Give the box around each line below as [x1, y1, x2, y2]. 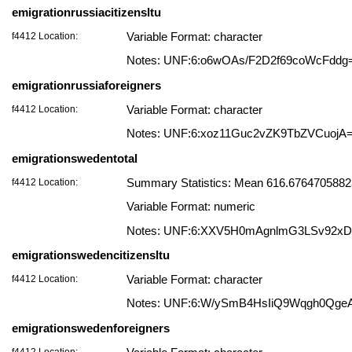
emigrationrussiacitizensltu [12, 5, 161, 19]
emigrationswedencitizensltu [12, 248, 170, 262]
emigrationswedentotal [12, 152, 137, 165]
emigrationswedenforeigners [12, 321, 170, 335]
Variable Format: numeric [126, 200, 255, 214]
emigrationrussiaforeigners [12, 79, 161, 92]
